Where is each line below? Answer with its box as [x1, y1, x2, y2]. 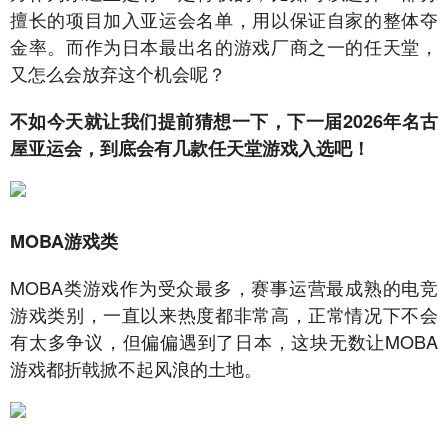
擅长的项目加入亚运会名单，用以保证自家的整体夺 [10, 6, 438, 32]
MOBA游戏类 [10, 228, 118, 254]
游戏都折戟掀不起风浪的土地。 [10, 355, 262, 381]
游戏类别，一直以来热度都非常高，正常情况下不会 [10, 301, 438, 327]
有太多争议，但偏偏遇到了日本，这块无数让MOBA [10, 328, 438, 354]
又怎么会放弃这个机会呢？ [10, 60, 226, 86]
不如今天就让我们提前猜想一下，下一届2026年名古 [10, 108, 438, 134]
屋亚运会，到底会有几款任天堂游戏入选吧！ [10, 135, 370, 161]
